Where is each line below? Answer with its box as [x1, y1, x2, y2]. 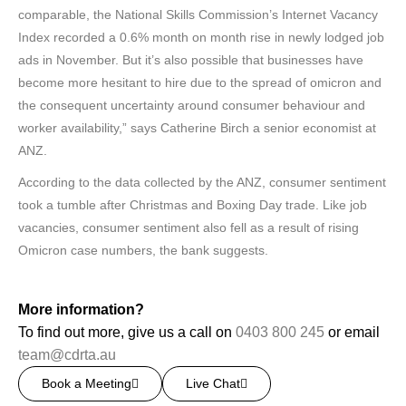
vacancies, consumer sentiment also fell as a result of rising [18, 220, 359, 235]
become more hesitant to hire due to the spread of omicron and [18, 75, 382, 90]
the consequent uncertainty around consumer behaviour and [18, 98, 365, 112]
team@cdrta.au [18, 347, 116, 362]
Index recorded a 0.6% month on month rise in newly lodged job [18, 30, 384, 44]
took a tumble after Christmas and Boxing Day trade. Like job [18, 198, 367, 212]
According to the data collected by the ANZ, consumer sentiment [18, 175, 386, 189]
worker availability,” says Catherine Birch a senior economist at [18, 121, 376, 135]
